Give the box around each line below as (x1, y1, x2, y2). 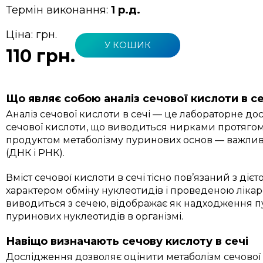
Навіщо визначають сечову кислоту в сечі (6, 234, 249, 248)
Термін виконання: (6, 3, 112, 16)
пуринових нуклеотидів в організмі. (6, 210, 184, 222)
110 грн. (6, 45, 76, 67)
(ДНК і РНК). (6, 147, 65, 159)
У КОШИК (104, 39, 151, 51)
